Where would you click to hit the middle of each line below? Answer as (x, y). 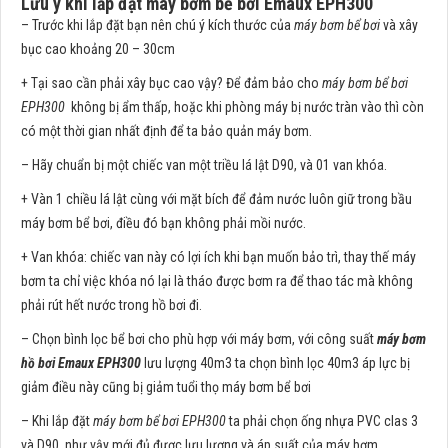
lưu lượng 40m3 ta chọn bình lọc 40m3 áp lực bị (275, 363)
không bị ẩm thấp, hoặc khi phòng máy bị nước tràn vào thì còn (244, 107)
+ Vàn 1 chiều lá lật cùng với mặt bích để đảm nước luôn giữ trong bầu (216, 199)
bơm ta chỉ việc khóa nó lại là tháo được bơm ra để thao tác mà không (217, 281)
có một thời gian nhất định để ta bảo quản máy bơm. (166, 131)
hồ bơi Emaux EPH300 (81, 363)
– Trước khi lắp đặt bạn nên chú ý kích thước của (157, 25)
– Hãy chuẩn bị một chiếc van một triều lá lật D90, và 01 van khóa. (204, 165)
